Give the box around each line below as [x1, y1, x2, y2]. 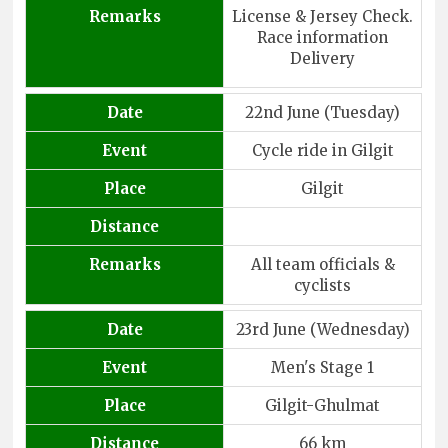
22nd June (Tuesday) [245, 102, 401, 122]
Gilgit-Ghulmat [265, 395, 381, 415]
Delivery [290, 48, 356, 68]
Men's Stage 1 [271, 357, 375, 377]
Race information [257, 27, 389, 47]
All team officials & [250, 254, 395, 274]
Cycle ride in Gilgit [251, 140, 394, 160]
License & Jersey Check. [232, 6, 414, 26]
